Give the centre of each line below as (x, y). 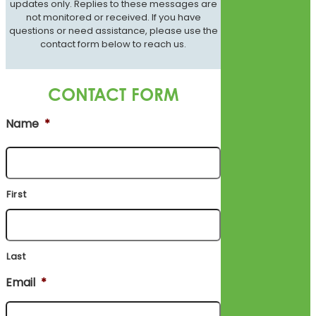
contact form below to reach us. (113, 44)
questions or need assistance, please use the (113, 31)
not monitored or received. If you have (113, 18)
